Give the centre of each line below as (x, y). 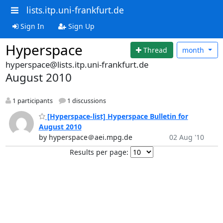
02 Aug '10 (186, 137)
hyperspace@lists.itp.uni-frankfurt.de (77, 64)
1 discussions (86, 101)
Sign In (31, 26)
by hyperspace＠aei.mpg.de (85, 137)
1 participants (32, 101)
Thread (156, 50)
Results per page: (99, 152)
